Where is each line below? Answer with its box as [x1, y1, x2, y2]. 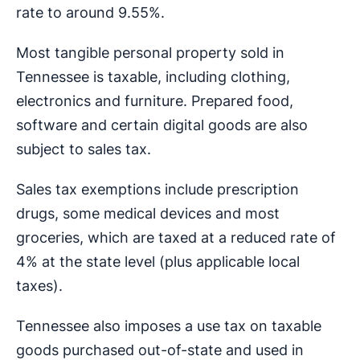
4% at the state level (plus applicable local [16, 253, 300, 271]
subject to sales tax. [16, 141, 151, 158]
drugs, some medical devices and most [16, 205, 280, 223]
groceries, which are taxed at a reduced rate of [16, 229, 336, 247]
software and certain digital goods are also [16, 117, 308, 134]
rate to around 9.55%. [16, 4, 165, 22]
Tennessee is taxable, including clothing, [16, 68, 290, 86]
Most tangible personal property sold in [16, 44, 284, 62]
